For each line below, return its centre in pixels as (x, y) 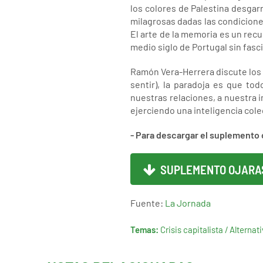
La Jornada (188, 203)
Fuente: (148, 203)
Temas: (144, 230)
